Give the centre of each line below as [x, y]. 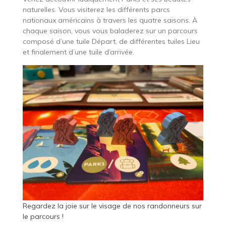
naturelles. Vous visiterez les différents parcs [96, 9]
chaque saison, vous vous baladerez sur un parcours [110, 31]
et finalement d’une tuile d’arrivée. [78, 52]
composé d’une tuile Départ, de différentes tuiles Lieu [111, 41]
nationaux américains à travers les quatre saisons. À [110, 20]
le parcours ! [43, 216]
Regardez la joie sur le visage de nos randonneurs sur [112, 206]
